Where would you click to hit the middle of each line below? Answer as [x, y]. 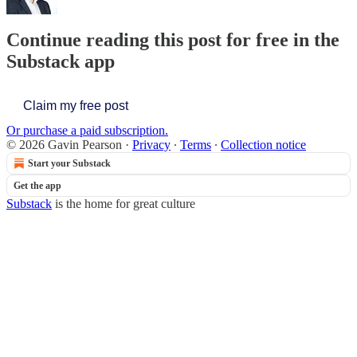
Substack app [61, 62]
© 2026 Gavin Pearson [64, 145]
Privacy [151, 145]
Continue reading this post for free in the [173, 40]
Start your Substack [69, 164]
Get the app [37, 186]
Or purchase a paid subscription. [87, 131]
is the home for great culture [124, 204]
